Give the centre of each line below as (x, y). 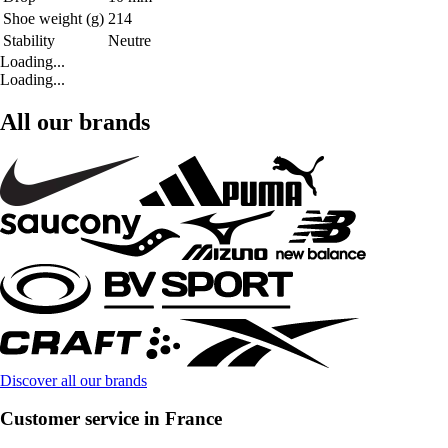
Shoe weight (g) (53, 18)
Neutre (129, 40)
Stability (29, 40)
